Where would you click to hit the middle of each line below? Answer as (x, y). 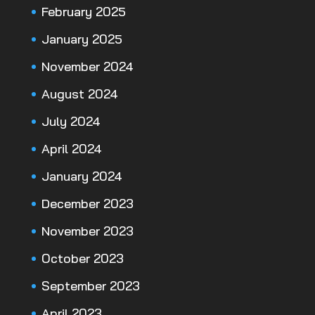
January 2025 (82, 39)
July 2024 (71, 122)
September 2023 (90, 286)
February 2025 (83, 12)
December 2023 (87, 204)
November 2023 (87, 231)
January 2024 (82, 176)
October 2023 (82, 259)
